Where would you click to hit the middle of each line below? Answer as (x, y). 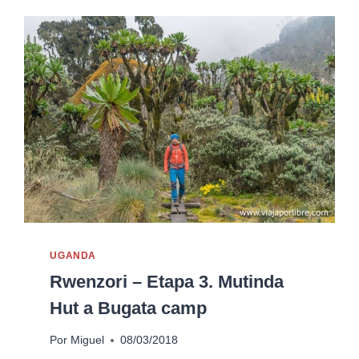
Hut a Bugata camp (129, 308)
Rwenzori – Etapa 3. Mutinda (167, 281)
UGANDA (73, 255)
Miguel (87, 341)
